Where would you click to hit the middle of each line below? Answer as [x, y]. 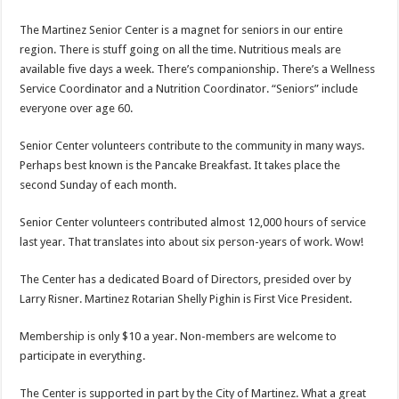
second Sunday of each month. [98, 185]
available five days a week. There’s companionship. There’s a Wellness [198, 69]
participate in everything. [83, 356]
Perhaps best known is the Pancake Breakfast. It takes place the [180, 165]
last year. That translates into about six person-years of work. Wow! [192, 242]
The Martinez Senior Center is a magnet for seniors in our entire [182, 30]
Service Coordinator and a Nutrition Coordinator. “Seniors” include [189, 89]
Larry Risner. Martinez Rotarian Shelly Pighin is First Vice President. [186, 299]
